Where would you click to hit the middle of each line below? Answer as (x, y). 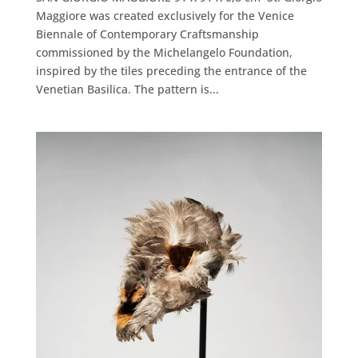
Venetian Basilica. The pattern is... (127, 89)
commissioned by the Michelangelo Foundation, (164, 53)
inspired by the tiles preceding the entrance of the (171, 71)
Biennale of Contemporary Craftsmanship (147, 34)
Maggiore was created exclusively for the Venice (165, 16)
